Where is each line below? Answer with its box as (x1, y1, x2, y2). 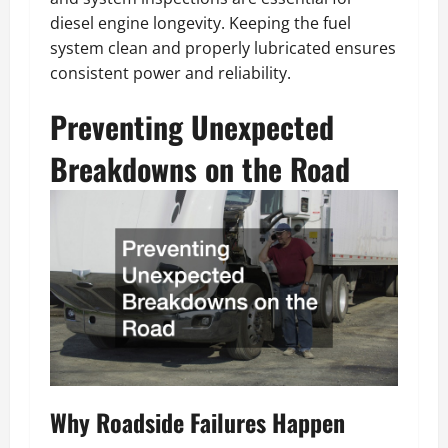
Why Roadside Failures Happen (50, 403, 345, 440)
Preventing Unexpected (50, 104, 334, 150)
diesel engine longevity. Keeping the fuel (50, 12, 351, 35)
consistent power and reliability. (50, 62, 291, 85)
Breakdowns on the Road (50, 146, 350, 192)
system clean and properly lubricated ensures (50, 37, 396, 60)
